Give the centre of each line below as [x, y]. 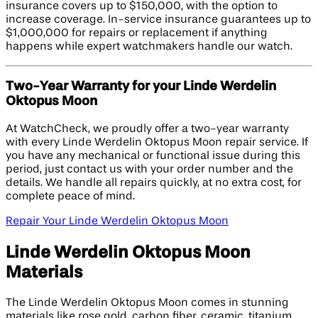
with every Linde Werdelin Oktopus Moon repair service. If [157, 143]
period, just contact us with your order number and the [149, 170]
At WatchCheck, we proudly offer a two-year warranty [147, 130]
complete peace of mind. [70, 197]
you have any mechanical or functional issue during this [153, 157]
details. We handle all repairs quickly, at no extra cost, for [154, 183]
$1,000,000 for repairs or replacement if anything [137, 33]
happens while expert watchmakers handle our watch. [149, 46]
